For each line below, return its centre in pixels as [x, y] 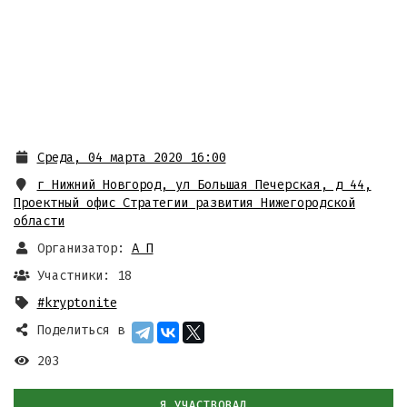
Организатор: [80, 248]
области [39, 221]
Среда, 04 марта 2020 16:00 [131, 158]
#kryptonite [77, 303]
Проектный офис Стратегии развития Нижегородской [184, 203]
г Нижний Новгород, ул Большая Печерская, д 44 [200, 185]
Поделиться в [80, 330]
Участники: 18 [84, 276]
